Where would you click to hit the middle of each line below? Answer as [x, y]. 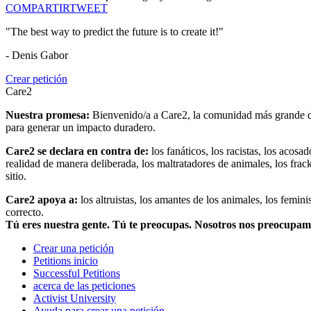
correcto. [25, 212]
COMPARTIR [37, 8]
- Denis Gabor [37, 56]
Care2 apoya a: [43, 200]
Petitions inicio [66, 261]
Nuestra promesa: [49, 115]
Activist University [75, 299]
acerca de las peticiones [84, 286]
